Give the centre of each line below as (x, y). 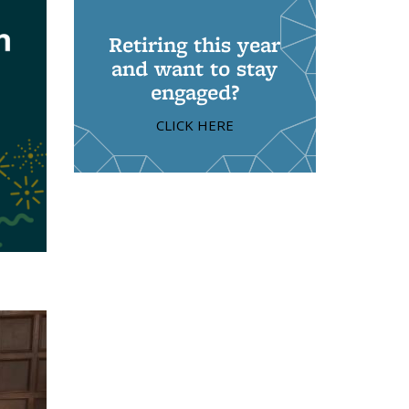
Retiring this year (195, 44)
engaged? (194, 92)
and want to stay (195, 68)
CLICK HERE (194, 125)
